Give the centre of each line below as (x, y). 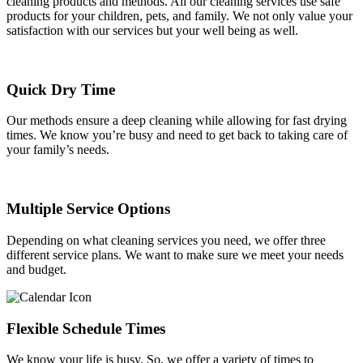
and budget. (36, 269)
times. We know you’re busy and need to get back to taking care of (177, 135)
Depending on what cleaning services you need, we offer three (166, 240)
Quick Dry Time (61, 89)
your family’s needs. (58, 150)
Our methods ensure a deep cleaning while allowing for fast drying (177, 121)
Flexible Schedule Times (86, 328)
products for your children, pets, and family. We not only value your (179, 16)
